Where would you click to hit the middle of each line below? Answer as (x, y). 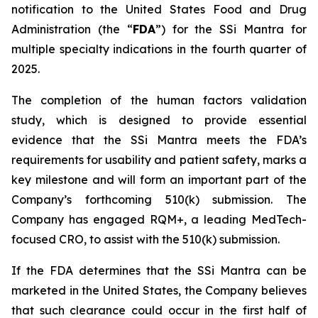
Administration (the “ (72, 29)
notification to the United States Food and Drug (159, 9)
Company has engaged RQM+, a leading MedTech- (159, 219)
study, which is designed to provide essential (159, 120)
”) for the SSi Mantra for (231, 29)
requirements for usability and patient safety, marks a (159, 160)
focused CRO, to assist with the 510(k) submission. (148, 239)
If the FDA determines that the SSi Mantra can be (159, 270)
